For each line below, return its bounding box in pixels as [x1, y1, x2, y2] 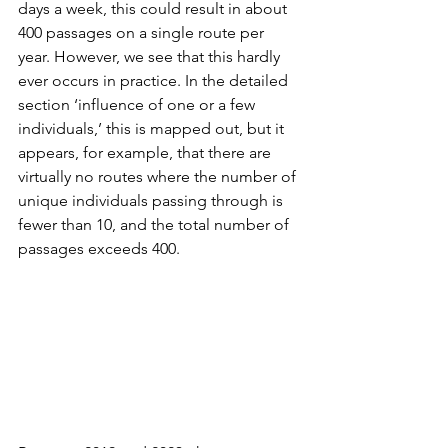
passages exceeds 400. [18, 238, 180, 258]
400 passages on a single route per [18, 22, 268, 42]
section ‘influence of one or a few [18, 94, 259, 114]
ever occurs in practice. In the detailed [18, 70, 292, 90]
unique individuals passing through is [18, 190, 287, 210]
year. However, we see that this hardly [18, 46, 284, 66]
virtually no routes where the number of [18, 166, 300, 186]
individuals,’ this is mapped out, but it [18, 118, 288, 138]
